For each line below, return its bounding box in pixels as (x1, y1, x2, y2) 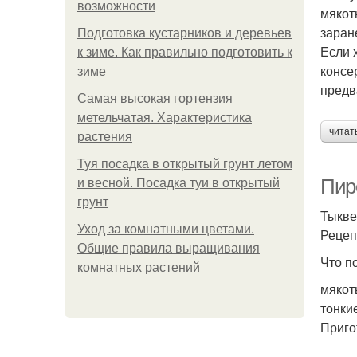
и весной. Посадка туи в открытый (77, 176, 280, 190)
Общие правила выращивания (77, 241, 260, 255)
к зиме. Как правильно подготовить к (77, 45, 292, 59)
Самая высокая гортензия (77, 92, 233, 105)
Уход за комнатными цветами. (77, 222, 254, 236)
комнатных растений (77, 261, 200, 274)
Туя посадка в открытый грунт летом (77, 157, 292, 171)
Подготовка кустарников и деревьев (77, 26, 292, 40)
